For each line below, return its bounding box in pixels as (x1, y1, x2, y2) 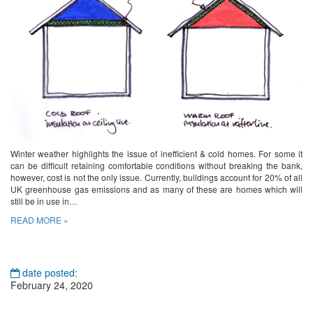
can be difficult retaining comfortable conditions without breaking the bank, (10, 159, 303, 171)
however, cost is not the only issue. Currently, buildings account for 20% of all (10, 170, 303, 183)
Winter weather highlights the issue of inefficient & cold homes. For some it (10, 147, 303, 159)
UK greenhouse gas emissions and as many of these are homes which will (10, 182, 303, 195)
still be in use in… (10, 194, 78, 207)
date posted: (20, 265, 78, 279)
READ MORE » (10, 213, 68, 226)
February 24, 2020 (10, 277, 93, 292)
